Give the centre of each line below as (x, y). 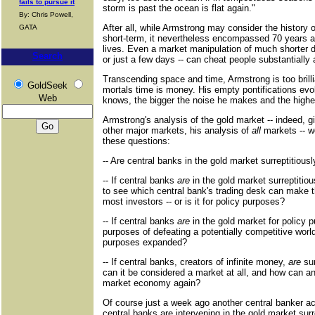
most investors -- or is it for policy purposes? (194, 201)
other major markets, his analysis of (177, 130)
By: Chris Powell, (46, 14)
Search (47, 56)
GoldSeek (47, 85)
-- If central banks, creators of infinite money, (195, 262)
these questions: (136, 141)
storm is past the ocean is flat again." (179, 8)
